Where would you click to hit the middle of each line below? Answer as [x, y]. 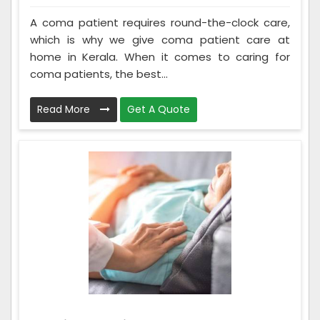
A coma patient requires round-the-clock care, [160, 22]
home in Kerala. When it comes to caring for [160, 56]
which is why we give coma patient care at [160, 39]
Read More [65, 109]
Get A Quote [159, 109]
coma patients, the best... [99, 74]
